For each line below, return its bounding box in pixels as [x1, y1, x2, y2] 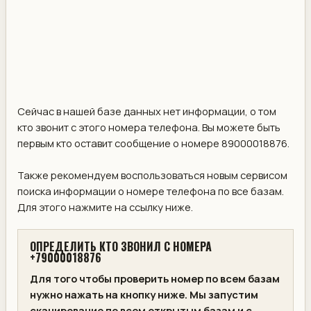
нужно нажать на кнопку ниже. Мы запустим [29, 287, 258, 301]
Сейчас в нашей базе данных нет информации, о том [17, 104, 276, 119]
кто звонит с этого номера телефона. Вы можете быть [17, 120, 280, 135]
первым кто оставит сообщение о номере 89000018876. [17, 136, 289, 151]
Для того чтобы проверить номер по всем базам [29, 271, 280, 285]
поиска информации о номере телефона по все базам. [17, 184, 284, 199]
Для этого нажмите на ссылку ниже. [17, 200, 193, 215]
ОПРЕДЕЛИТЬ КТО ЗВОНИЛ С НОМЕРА [29, 237, 212, 255]
